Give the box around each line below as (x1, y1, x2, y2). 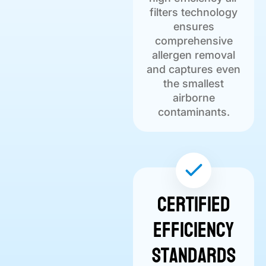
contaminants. (157, 106, 230, 119)
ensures (173, 20, 214, 33)
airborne (172, 91, 215, 104)
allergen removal (152, 49, 235, 62)
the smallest (163, 77, 224, 90)
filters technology (150, 6, 237, 19)
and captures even (147, 63, 240, 76)
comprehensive (154, 34, 233, 47)
